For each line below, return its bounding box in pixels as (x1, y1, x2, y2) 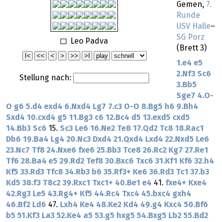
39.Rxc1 (62, 179, 90, 187)
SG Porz (176, 33, 205, 42)
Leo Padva (68, 37, 108, 45)
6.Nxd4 (64, 103, 91, 111)
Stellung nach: (19, 73, 73, 82)
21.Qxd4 (113, 135, 143, 144)
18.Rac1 (175, 124, 204, 133)
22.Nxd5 (165, 135, 194, 144)
